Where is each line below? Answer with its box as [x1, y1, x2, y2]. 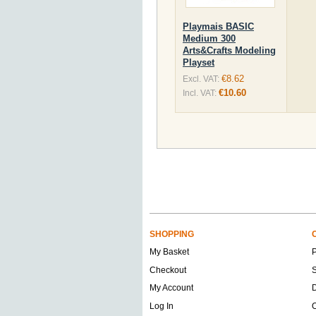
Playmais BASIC [183, 21, 254, 32]
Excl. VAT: [183, 74, 219, 84]
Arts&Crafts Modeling [183, 45, 276, 56]
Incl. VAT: [183, 88, 217, 98]
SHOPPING [150, 229, 194, 239]
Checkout [150, 265, 186, 275]
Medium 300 [183, 33, 236, 44]
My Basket [150, 247, 189, 257]
